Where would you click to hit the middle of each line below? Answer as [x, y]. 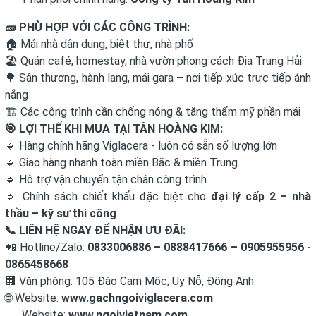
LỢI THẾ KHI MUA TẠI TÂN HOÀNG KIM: [120, 129]
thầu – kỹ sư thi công [61, 213]
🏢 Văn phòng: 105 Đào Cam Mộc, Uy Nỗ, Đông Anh [129, 281]
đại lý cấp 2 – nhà [261, 196]
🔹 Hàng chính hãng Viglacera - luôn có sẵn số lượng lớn [141, 146]
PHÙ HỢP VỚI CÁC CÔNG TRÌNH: [103, 27]
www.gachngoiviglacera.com [137, 298]
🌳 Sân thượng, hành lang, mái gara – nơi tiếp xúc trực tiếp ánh [158, 78]
